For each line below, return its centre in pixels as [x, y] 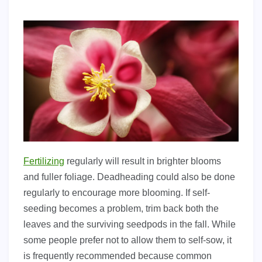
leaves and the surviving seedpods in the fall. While [130, 224]
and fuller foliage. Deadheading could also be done [129, 177]
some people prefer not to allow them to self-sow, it [127, 240]
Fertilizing [44, 161]
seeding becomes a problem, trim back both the [121, 208]
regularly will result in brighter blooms [143, 161]
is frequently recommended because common [118, 256]
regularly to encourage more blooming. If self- [117, 192]
